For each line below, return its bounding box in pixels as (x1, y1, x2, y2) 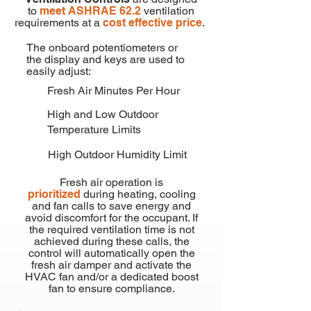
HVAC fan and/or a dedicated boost (24, 270, 199, 283)
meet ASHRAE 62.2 (40, 4, 141, 17)
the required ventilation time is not (28, 223, 194, 236)
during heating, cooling (83, 187, 196, 201)
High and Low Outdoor (47, 108, 158, 121)
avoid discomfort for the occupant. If (25, 211, 198, 224)
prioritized (27, 187, 81, 201)
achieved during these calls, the (33, 235, 190, 248)
